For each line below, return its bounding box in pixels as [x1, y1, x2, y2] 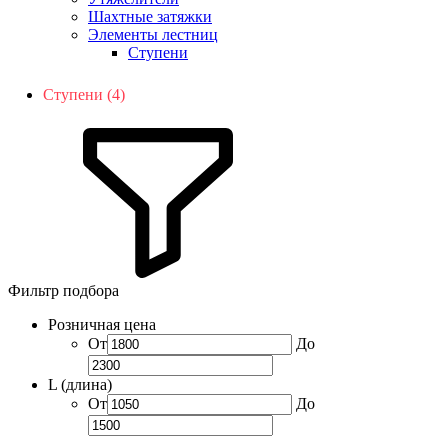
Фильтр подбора [8, 282, 119, 299]
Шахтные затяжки [88, 8, 212, 25]
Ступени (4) [43, 86, 125, 103]
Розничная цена [48, 316, 156, 333]
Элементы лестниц [88, 26, 218, 43]
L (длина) [48, 376, 112, 393]
